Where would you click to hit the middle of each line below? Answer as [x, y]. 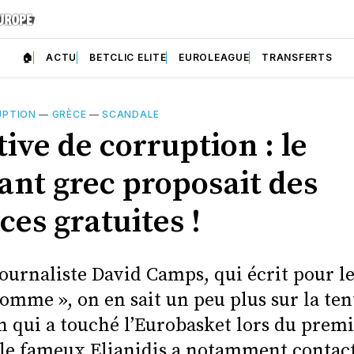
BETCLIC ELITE [128, 57]
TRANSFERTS [297, 57]
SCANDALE [131, 114]
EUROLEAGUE [214, 57]
